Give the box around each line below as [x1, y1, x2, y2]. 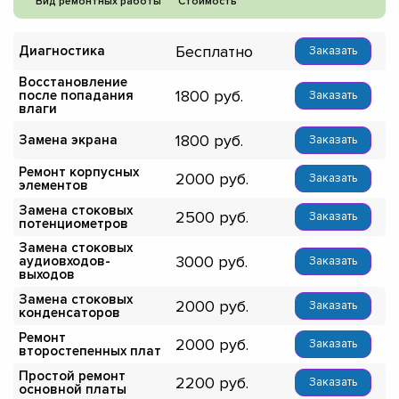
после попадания [19, 87, 134, 104]
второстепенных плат [19, 342, 161, 359]
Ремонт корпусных [19, 163, 139, 180]
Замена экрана [19, 132, 118, 149]
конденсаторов [19, 304, 120, 321]
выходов [19, 266, 75, 283]
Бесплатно [175, 41, 254, 61]
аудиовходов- [19, 253, 110, 270]
